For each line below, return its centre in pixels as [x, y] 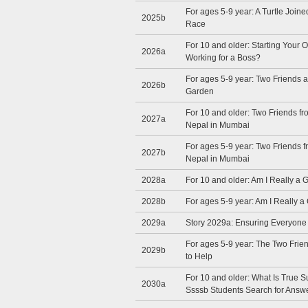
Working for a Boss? [223, 58]
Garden [200, 91]
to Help [199, 256]
